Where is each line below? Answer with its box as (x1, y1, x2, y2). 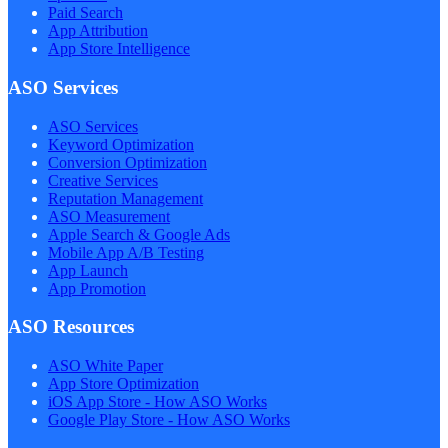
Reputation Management (48, 189, 203, 207)
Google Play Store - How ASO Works (48, 411, 290, 428)
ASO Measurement (48, 207, 170, 225)
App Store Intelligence (48, 40, 190, 58)
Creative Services (48, 171, 158, 189)
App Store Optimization (48, 375, 199, 392)
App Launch (48, 261, 128, 279)
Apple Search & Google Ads (48, 225, 230, 243)
